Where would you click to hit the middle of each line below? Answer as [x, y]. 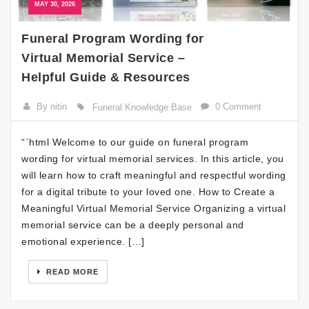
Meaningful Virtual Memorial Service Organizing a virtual [153, 208]
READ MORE [71, 271]
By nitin [52, 106]
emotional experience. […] [83, 241]
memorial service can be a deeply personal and [133, 225]
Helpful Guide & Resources [106, 77]
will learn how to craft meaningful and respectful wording [154, 175]
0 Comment [239, 106]
